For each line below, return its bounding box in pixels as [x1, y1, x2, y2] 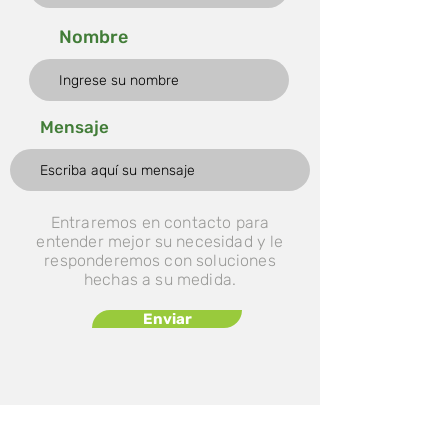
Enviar [142, 310, 192, 328]
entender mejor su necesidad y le [36, 232, 284, 251]
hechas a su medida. [83, 270, 237, 289]
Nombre [59, 26, 128, 48]
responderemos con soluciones [44, 251, 276, 270]
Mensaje [40, 117, 109, 137]
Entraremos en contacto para [50, 213, 270, 232]
